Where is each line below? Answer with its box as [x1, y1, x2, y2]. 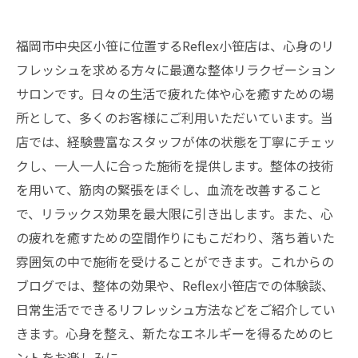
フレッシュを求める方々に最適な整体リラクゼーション [16, 60, 336, 79]
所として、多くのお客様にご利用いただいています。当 [16, 108, 333, 127]
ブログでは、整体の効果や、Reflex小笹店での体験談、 [16, 276, 334, 295]
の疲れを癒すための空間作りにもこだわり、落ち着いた [16, 228, 335, 247]
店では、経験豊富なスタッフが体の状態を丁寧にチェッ [16, 132, 336, 151]
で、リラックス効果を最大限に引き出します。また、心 [16, 204, 333, 223]
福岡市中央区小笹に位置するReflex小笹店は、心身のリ [16, 36, 334, 55]
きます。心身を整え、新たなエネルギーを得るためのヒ [16, 324, 334, 343]
